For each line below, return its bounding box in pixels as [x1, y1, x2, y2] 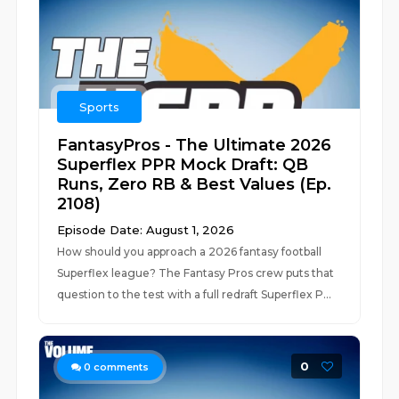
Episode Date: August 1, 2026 [57, 223, 235, 237]
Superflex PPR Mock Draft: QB [57, 155, 309, 175]
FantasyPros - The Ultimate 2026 [57, 135, 332, 155]
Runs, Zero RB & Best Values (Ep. [57, 175, 332, 194]
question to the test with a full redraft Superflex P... [57, 288, 332, 301]
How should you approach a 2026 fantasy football [57, 245, 322, 258]
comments [91, 361, 150, 373]
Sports [79, 100, 120, 114]
